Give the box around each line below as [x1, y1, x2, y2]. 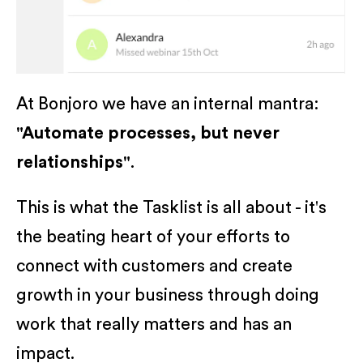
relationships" [16, 153, 130, 171]
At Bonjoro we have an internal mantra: [16, 95, 319, 113]
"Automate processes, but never [16, 124, 280, 142]
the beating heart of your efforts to [16, 228, 290, 246]
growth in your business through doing [16, 286, 319, 304]
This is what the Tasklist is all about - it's [16, 199, 327, 216]
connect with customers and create [16, 257, 293, 275]
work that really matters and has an [16, 315, 292, 333]
